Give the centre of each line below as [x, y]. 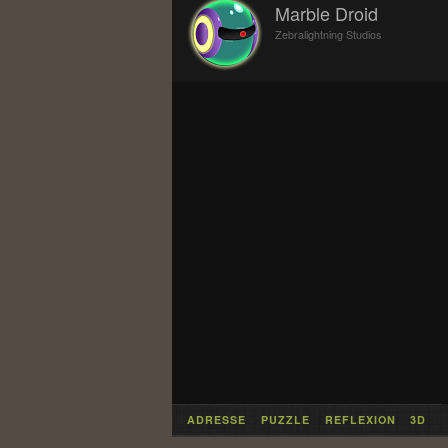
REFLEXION [360, 420]
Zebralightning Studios [328, 34]
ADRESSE [217, 420]
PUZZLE [285, 420]
